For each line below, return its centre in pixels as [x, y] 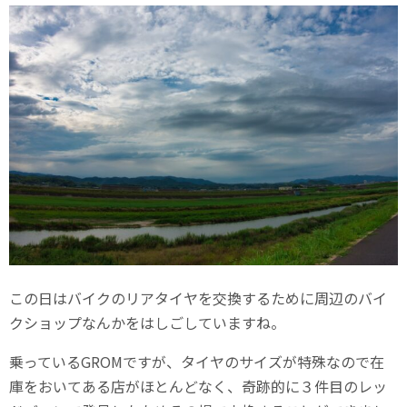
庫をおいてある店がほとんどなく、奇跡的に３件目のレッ [198, 386]
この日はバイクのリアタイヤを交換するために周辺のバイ [198, 298]
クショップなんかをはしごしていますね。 [147, 322]
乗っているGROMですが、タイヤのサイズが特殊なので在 [197, 361]
